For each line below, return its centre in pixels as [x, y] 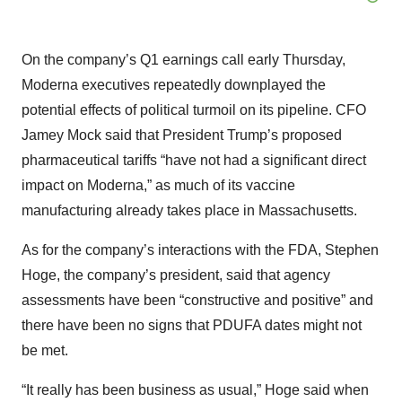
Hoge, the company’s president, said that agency [176, 275]
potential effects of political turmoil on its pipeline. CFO [194, 110]
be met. [45, 351]
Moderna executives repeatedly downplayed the [174, 85]
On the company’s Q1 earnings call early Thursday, [184, 60]
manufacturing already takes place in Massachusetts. [189, 211]
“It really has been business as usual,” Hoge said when [195, 390]
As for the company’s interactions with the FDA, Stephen [200, 250]
